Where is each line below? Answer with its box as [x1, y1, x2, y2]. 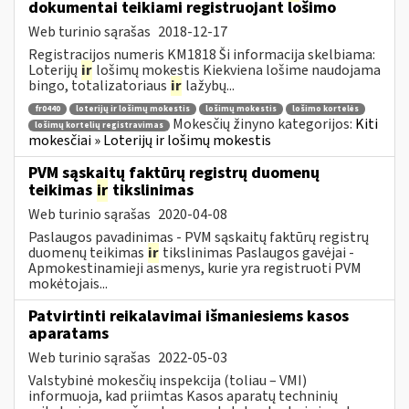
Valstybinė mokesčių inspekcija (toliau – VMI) [28, 370, 307, 391]
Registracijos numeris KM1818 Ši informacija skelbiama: [28, 44, 375, 65]
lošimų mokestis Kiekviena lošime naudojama [93, 59, 381, 80]
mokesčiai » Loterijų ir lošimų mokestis [28, 130, 271, 151]
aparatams [28, 321, 109, 345]
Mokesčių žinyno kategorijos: [173, 114, 355, 135]
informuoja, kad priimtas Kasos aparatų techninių [28, 385, 338, 406]
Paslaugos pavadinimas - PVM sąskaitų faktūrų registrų [28, 226, 369, 247]
